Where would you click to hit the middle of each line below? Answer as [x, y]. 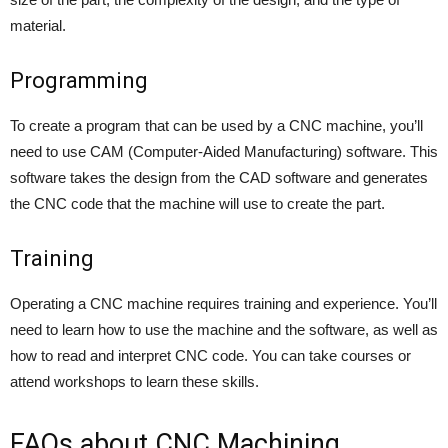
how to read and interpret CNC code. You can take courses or [210, 356]
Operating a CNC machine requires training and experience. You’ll [223, 304]
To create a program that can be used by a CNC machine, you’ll [216, 126]
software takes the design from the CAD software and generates [219, 178]
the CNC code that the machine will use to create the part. [197, 204]
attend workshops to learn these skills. [134, 382]
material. [38, 26]
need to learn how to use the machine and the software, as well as [224, 330]
